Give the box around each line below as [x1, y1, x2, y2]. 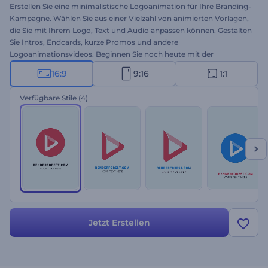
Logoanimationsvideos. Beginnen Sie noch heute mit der [10, 50, 214, 59]
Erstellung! [10, 62, 48, 71]
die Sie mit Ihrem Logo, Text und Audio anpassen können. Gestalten [10, 26, 252, 35]
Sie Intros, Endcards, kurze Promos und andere [10, 38, 178, 47]
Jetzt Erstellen [88, 217, 150, 228]
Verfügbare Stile [20, 93, 77, 102]
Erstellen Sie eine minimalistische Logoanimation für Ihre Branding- [10, 2, 251, 11]
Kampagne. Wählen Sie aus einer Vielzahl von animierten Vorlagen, [10, 14, 249, 23]
